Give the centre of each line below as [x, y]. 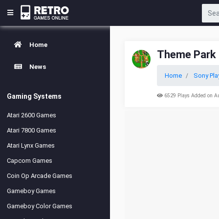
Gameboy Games [31, 191]
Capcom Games [30, 161]
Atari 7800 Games [32, 130]
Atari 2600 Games [32, 115]
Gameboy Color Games [40, 206]
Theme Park [186, 55]
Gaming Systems [34, 96]
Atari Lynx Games [31, 145]
